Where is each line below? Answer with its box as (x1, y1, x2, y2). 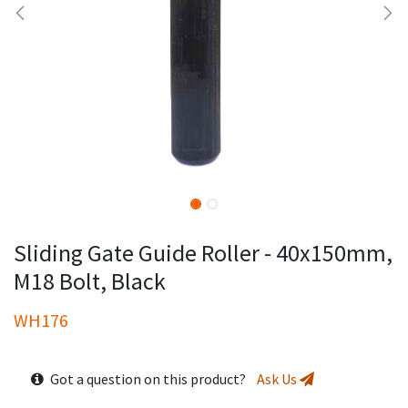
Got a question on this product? (46, 370, 257, 389)
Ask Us (256, 370, 300, 389)
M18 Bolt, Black (14, 266, 166, 297)
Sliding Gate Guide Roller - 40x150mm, (14, 238, 393, 269)
